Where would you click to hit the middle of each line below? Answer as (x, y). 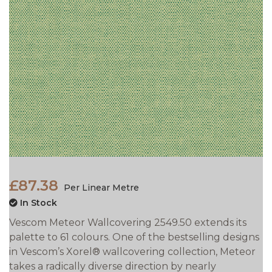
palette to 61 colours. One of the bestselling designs (134, 237)
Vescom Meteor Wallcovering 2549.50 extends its (128, 223)
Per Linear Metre (100, 188)
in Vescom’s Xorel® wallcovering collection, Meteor (132, 252)
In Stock (37, 203)
